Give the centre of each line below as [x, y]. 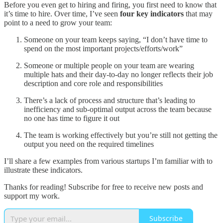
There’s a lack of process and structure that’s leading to [110, 100]
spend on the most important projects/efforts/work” [103, 48]
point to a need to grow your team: [58, 22]
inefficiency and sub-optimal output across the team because [118, 109]
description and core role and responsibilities [93, 83]
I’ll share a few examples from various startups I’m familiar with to [108, 161]
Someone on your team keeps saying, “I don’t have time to [116, 39]
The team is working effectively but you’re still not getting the [121, 135]
